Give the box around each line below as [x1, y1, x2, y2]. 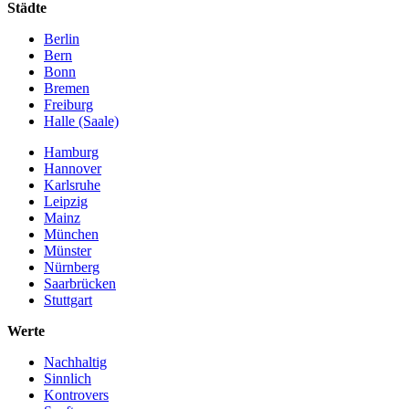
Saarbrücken [44, 276, 116, 292]
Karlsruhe [44, 177, 100, 194]
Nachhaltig [44, 354, 107, 371]
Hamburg [44, 144, 99, 161]
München [44, 226, 99, 243]
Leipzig [44, 194, 88, 210]
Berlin [44, 31, 79, 47]
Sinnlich [44, 371, 91, 387]
